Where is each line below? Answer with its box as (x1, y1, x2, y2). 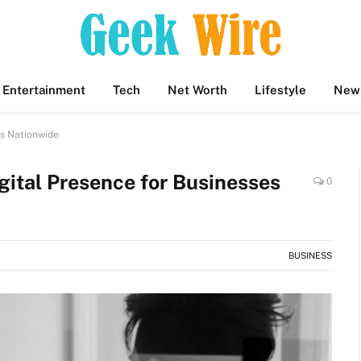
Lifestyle (255, 83, 306, 97)
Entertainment (2, 83, 85, 97)
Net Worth (168, 83, 227, 97)
